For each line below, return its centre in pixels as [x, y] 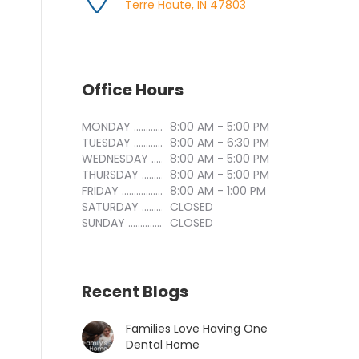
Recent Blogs [135, 292]
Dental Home [163, 345]
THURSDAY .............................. [148, 175]
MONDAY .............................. [144, 127]
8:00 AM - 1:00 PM [218, 191]
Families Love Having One [197, 329]
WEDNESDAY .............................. [153, 159]
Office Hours [133, 90]
